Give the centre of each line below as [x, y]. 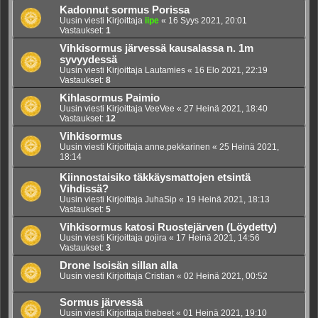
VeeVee [160, 109]
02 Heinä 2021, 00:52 [226, 276]
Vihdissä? [84, 189]
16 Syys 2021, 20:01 [208, 21]
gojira [156, 238]
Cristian [160, 276]
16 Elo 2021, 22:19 [231, 71]
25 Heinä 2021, [249, 147]
